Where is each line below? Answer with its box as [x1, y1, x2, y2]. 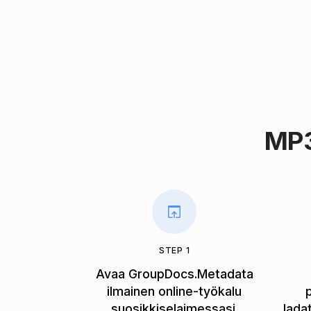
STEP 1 [158, 245, 190, 256]
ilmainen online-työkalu [107, 283, 242, 299]
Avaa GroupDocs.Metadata [95, 266, 253, 281]
